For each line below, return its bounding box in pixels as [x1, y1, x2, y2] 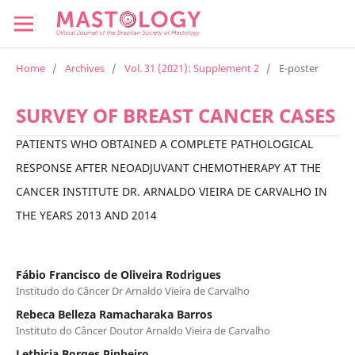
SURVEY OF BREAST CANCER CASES [15, 101, 335, 128]
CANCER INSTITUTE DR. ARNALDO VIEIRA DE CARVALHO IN [15, 183, 327, 199]
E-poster [278, 60, 319, 75]
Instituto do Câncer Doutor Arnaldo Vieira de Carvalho [15, 323, 270, 338]
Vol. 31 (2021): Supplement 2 [124, 60, 259, 75]
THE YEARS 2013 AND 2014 [15, 207, 157, 223]
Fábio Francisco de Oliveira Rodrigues [15, 266, 221, 282]
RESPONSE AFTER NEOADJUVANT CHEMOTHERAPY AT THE [15, 159, 321, 175]
